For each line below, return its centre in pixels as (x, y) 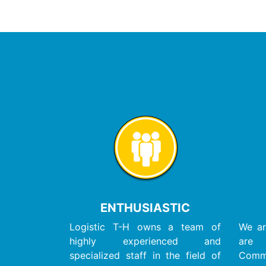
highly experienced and (145, 241)
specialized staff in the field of (145, 255)
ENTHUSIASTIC (145, 208)
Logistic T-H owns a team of (145, 227)
